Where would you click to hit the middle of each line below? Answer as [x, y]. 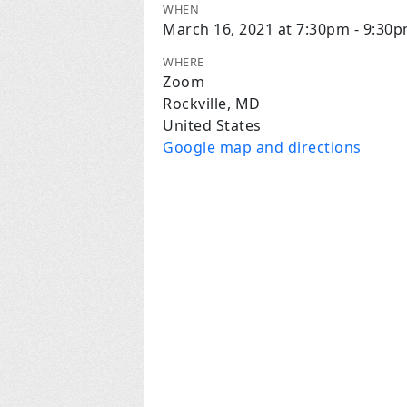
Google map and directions [262, 147]
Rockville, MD [212, 104]
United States [212, 125]
